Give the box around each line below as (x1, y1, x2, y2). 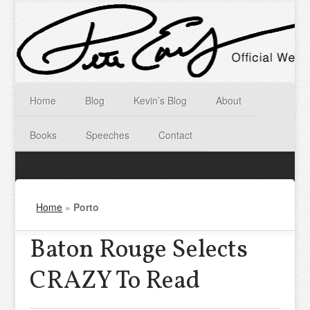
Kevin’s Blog (134, 93, 188, 107)
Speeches (86, 128, 130, 142)
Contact (158, 128, 193, 142)
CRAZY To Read (29, 264, 200, 299)
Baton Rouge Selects (29, 233, 248, 268)
